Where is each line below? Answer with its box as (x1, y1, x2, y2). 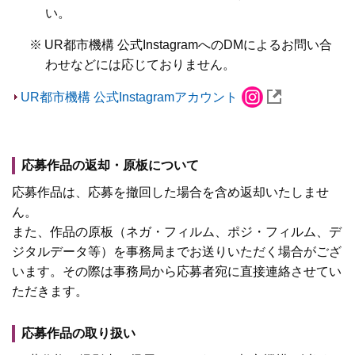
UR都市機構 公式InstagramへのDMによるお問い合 (44, 37, 333, 52)
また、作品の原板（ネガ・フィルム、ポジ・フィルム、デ (12, 224, 342, 239)
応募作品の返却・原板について (21, 158, 199, 172)
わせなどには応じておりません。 (44, 57, 235, 71)
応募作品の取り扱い (21, 326, 136, 340)
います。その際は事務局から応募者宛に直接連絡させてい (12, 264, 342, 278)
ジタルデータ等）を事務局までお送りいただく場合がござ (12, 244, 342, 258)
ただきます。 (12, 284, 88, 298)
